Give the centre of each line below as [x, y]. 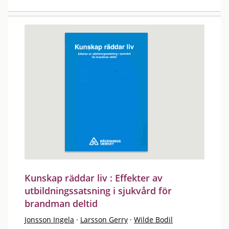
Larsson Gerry [104, 220]
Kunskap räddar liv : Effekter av [94, 178]
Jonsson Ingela [49, 220]
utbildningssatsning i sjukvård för [98, 191]
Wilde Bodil [153, 220]
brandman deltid [61, 203]
